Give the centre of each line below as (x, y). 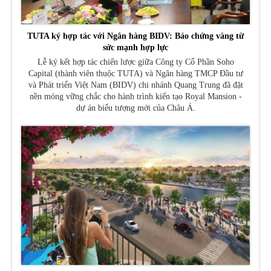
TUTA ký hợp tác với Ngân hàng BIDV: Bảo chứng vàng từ (135, 36)
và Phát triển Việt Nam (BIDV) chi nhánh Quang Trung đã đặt (135, 85)
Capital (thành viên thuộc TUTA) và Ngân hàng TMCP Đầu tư (135, 73)
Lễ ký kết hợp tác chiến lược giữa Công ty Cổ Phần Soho (135, 62)
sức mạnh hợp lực (135, 47)
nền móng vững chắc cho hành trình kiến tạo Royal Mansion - (135, 96)
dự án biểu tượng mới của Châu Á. (135, 108)
